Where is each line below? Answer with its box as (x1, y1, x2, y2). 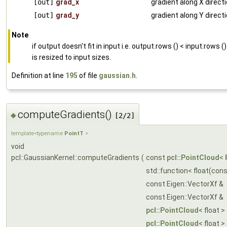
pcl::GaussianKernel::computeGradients (11, 154, 139, 162)
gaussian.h (99, 71, 136, 80)
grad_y (56, 11, 79, 19)
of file (78, 71, 99, 80)
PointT (64, 130, 84, 137)
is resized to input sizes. (32, 53, 111, 61)
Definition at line (12, 71, 65, 80)
